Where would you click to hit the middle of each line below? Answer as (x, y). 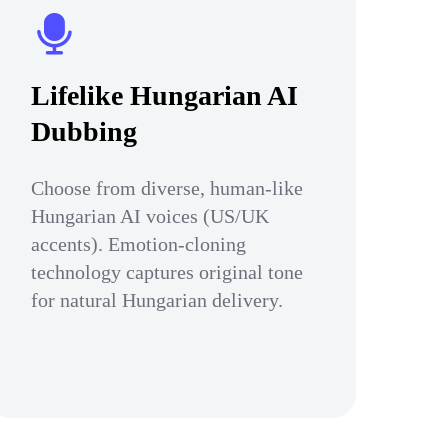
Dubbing (84, 131)
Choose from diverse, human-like (167, 188)
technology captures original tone (167, 272)
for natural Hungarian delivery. (157, 300)
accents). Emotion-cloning (138, 244)
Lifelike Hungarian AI (164, 95)
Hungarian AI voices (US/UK (150, 216)
